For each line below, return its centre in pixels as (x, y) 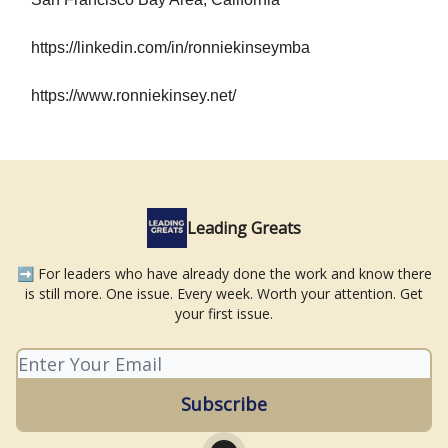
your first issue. (224, 313)
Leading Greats (244, 228)
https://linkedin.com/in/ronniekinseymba (170, 47)
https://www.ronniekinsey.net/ (133, 95)
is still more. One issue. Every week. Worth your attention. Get (224, 293)
